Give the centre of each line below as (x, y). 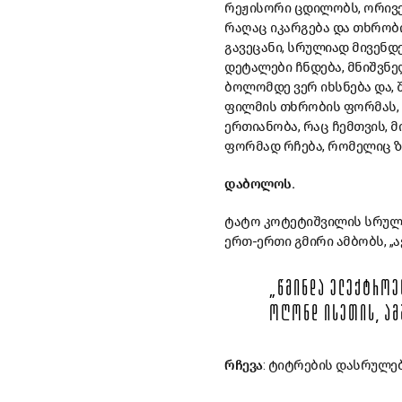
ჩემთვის (358, 126)
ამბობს (360, 241)
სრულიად (318, 47)
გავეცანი (253, 47)
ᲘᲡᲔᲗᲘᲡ (350, 315)
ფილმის (250, 106)
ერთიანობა (261, 126)
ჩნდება (318, 67)
